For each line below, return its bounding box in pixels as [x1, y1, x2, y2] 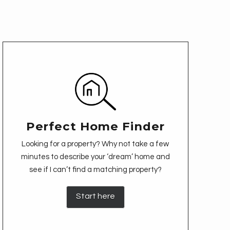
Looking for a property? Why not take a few [22, 140, 169, 148]
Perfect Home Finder [26, 119, 165, 133]
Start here [75, 192, 115, 201]
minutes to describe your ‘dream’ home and [21, 152, 170, 161]
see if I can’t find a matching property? [29, 165, 162, 174]
